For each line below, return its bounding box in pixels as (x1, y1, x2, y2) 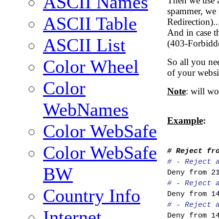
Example (167, 115, 203, 126)
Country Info (43, 185, 140, 206)
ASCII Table (43, 13, 137, 34)
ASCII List (43, 35, 126, 56)
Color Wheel (43, 56, 139, 77)
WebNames (43, 99, 129, 120)
